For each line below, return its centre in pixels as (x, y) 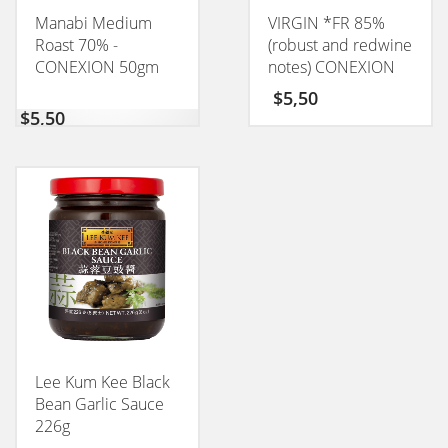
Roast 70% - (76, 44)
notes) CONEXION (331, 66)
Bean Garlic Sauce (99, 403)
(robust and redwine (339, 44)
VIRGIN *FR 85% (326, 22)
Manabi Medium (93, 22)
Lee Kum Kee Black (102, 381)
